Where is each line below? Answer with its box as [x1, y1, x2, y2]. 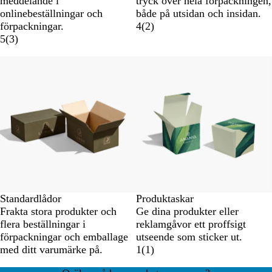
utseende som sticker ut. [136, 231, 242, 243]
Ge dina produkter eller [136, 205, 239, 218]
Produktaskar [136, 192, 194, 205]
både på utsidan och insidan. [136, 7, 261, 20]
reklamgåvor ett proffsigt [136, 218, 246, 231]
